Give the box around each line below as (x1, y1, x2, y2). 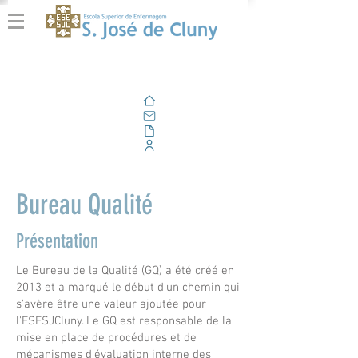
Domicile (112, 96, 142, 105)
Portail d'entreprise (74, 141, 142, 149)
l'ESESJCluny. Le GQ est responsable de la (16, 314, 232, 328)
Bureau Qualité (16, 188, 153, 221)
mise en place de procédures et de (16, 331, 197, 345)
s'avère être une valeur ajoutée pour (16, 297, 206, 312)
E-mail (120, 111, 142, 120)
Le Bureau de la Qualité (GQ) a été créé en (16, 264, 234, 278)
